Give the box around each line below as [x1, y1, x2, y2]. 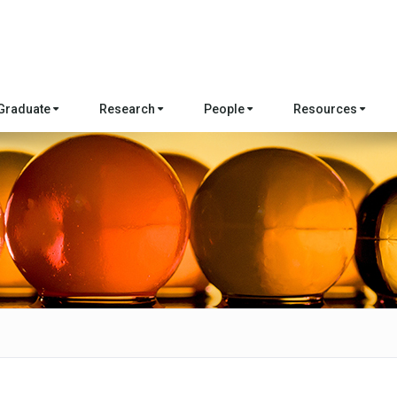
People [204, 102, 248, 116]
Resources [293, 102, 361, 116]
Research [99, 102, 159, 116]
